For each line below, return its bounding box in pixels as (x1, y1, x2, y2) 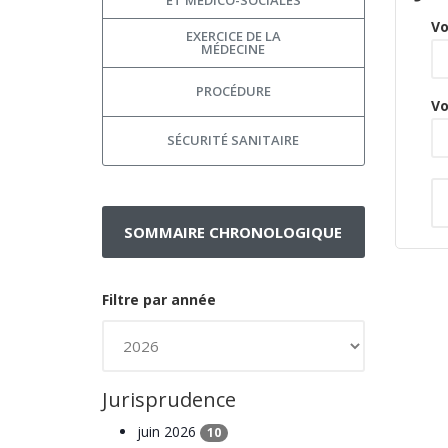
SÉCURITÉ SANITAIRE (167, 131, 300, 150)
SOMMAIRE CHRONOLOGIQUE (124, 221, 343, 242)
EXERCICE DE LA (185, 26, 281, 45)
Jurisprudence (102, 385, 236, 413)
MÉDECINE (201, 39, 266, 58)
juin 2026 (137, 421, 200, 441)
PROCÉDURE (195, 82, 271, 101)
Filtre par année (102, 289, 216, 309)
